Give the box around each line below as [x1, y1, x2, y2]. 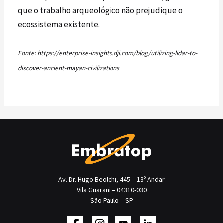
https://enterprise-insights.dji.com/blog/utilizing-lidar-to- [37, 48, 198, 57]
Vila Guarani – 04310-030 [76, 185, 147, 194]
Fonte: [18, 48, 38, 57]
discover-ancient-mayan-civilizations [18, 63, 120, 72]
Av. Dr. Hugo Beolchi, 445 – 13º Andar [58, 174, 165, 184]
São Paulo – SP [90, 195, 133, 205]
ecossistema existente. [18, 19, 100, 30]
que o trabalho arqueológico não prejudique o [18, 5, 183, 16]
